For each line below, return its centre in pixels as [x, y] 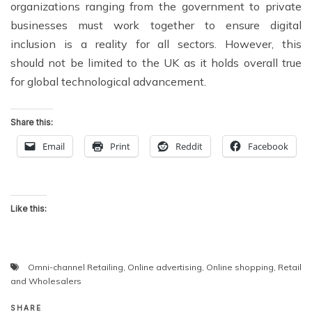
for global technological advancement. [108, 81]
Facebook [268, 146]
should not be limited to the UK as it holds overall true [156, 62]
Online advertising [165, 267]
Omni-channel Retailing [76, 267]
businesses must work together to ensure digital [156, 25]
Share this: [32, 122]
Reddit [189, 146]
